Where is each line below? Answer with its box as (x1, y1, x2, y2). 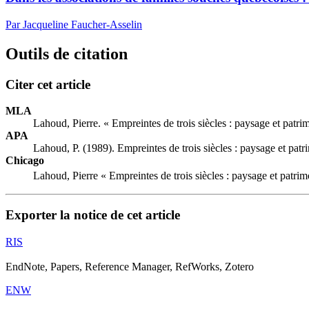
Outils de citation (6, 44, 128, 63)
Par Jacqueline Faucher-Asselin (6, 18, 142, 30)
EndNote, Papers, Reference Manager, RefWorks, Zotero (6, 261, 254, 273)
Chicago (6, 154, 44, 167)
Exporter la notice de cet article (6, 208, 180, 223)
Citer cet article (6, 77, 90, 92)
